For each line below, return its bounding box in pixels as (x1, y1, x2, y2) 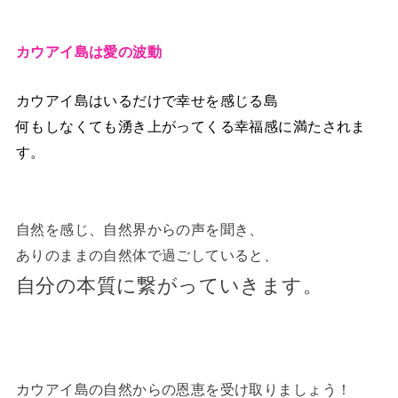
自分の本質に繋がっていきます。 (15, 274, 323, 297)
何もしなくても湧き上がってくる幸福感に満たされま (15, 118, 366, 135)
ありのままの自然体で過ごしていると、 (15, 246, 279, 263)
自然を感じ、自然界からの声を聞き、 (15, 220, 264, 237)
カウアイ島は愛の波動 (15, 44, 163, 60)
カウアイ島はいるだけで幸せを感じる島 (15, 92, 279, 109)
